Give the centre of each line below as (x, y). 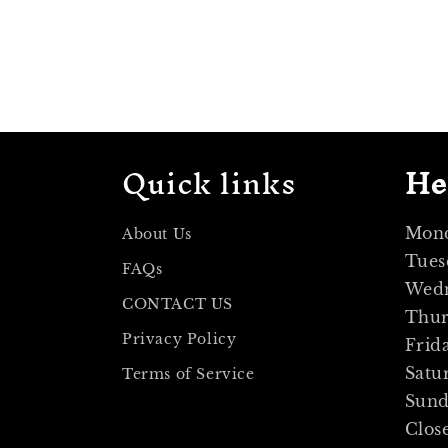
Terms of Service (188, 374)
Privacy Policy (179, 339)
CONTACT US (177, 304)
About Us (157, 234)
